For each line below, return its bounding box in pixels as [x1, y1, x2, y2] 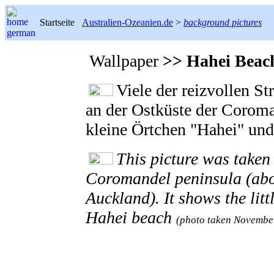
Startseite [40, 17, 80, 28]
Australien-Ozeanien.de [82, 17, 173, 28]
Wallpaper [89, 51, 158, 70]
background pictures [183, 17, 262, 28]
